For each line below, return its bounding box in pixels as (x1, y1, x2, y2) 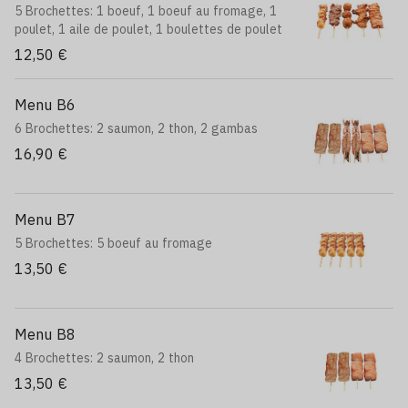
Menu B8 (15, 325, 76, 343)
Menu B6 (15, 96, 76, 114)
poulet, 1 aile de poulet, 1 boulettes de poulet (15, 21, 282, 37)
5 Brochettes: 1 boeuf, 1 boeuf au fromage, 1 (15, 3, 277, 19)
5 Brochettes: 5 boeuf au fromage (15, 235, 212, 251)
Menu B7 (15, 210, 76, 229)
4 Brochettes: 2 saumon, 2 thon (15, 350, 194, 366)
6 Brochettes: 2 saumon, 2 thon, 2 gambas (15, 120, 258, 137)
